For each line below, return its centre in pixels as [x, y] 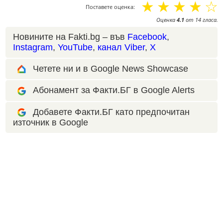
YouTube [75, 48]
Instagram [33, 48]
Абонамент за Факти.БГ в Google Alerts [114, 90]
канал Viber [121, 48]
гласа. [210, 20]
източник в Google [51, 122]
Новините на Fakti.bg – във [70, 37]
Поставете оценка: [110, 7]
